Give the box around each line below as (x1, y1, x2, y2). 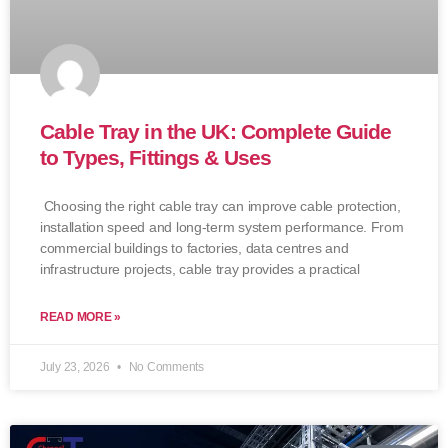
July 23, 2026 (40, 359, 113, 374)
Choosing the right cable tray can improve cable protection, (40, 197, 401, 214)
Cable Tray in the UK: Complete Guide (40, 119, 392, 143)
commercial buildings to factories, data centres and (40, 239, 349, 256)
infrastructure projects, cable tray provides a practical (40, 260, 360, 277)
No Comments (125, 359, 204, 374)
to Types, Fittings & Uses (40, 145, 272, 169)
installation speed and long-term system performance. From (40, 218, 404, 235)
